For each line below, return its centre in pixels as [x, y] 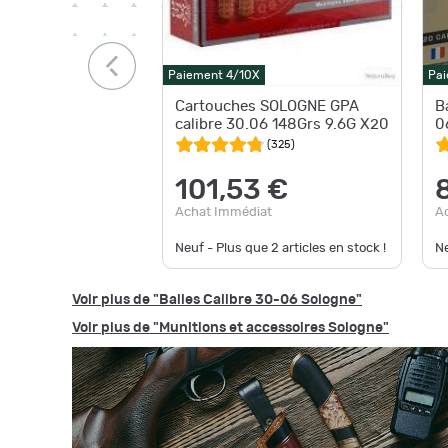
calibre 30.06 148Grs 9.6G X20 [282, 124]
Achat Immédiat [223, 212]
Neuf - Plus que [223, 248]
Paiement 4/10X [214, 75]
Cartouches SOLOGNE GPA [267, 106]
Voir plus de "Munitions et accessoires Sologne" [230, 328]
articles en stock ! [332, 248]
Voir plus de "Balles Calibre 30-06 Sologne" [217, 300]
